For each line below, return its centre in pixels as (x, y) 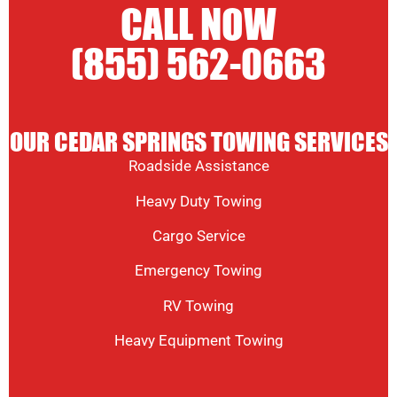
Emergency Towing (198, 271)
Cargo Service (198, 236)
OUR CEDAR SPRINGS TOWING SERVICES (198, 143)
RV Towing (198, 305)
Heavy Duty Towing (198, 201)
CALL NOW (198, 27)
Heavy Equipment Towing (198, 341)
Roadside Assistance (198, 166)
